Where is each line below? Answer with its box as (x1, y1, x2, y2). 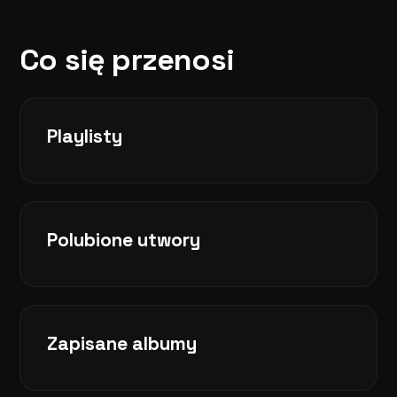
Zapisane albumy (47, 331, 197, 356)
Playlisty (47, 124, 122, 149)
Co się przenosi (19, 41, 234, 80)
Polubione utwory (47, 228, 200, 253)
